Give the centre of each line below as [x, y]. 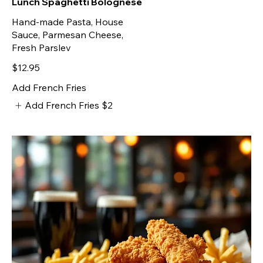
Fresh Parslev [41, 48]
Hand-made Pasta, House [68, 22]
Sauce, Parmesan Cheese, [68, 35]
